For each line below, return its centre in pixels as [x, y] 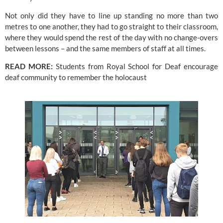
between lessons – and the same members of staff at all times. [105, 48]
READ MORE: [30, 66]
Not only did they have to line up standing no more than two [111, 15]
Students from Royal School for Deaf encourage [137, 66]
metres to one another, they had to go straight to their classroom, [111, 26]
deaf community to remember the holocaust [76, 77]
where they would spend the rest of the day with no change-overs [111, 37]
